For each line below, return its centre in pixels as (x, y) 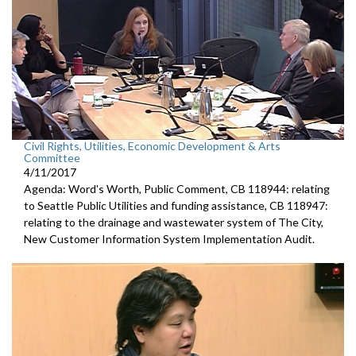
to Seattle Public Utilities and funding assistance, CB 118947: (176, 205)
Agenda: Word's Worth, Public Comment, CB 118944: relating (177, 188)
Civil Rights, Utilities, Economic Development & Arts (152, 145)
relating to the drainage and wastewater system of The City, (174, 222)
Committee (52, 157)
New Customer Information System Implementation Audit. (169, 238)
